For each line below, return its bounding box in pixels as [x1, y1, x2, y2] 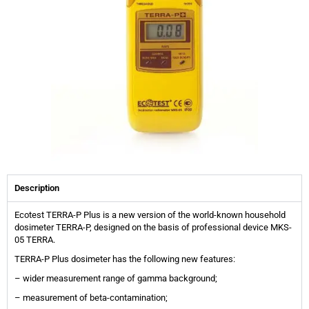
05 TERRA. [14, 235, 55, 246]
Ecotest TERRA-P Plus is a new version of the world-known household [14, 210, 286, 221]
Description [14, 183, 59, 194]
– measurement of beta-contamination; [14, 292, 168, 303]
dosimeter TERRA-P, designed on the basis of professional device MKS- [14, 222, 292, 233]
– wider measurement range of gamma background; [14, 273, 217, 284]
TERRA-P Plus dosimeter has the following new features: [14, 254, 235, 265]
